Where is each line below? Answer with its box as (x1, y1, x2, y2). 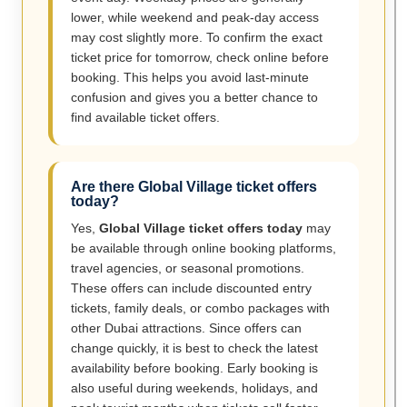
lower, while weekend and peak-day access (71, 10, 319, 25)
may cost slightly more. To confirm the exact (71, 30, 323, 45)
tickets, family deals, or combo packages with (71, 301, 330, 316)
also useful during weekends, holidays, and (71, 381, 318, 396)
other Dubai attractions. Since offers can (71, 321, 302, 336)
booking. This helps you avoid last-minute (71, 70, 309, 85)
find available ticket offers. (71, 110, 220, 125)
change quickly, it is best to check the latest (71, 341, 318, 356)
